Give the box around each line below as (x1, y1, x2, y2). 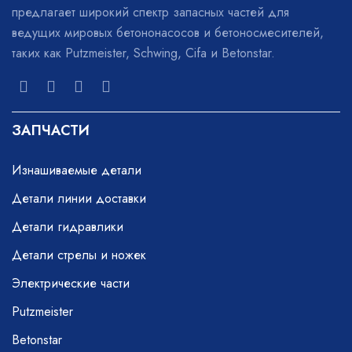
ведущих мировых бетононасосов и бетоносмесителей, (12, 24, 324, 42)
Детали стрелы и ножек (12, 246, 146, 264)
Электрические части (12, 274, 130, 292)
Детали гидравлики (12, 218, 123, 236)
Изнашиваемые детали (12, 161, 141, 179)
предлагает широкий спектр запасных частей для (12, 3, 289, 21)
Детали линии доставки (12, 189, 146, 207)
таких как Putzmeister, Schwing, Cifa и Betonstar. (12, 44, 275, 62)
